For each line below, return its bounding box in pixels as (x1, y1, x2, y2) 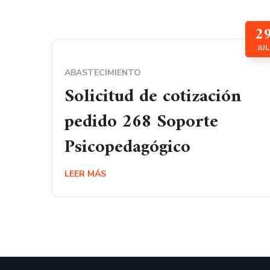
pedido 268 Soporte (64, 106, 218, 138)
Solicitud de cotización (64, 81, 241, 113)
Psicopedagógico (64, 131, 190, 163)
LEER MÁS (64, 168, 106, 180)
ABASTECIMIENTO (64, 67, 141, 78)
